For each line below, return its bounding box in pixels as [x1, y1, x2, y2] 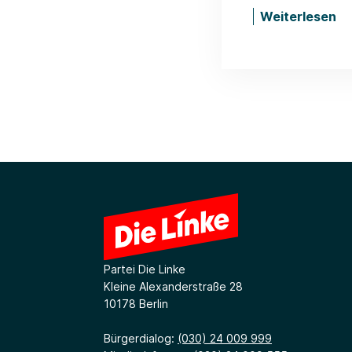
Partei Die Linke [104, 262, 185, 276]
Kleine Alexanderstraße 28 [104, 279, 243, 293]
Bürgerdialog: [104, 331, 178, 345]
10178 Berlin [104, 296, 168, 310]
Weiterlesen [260, 9, 336, 24]
